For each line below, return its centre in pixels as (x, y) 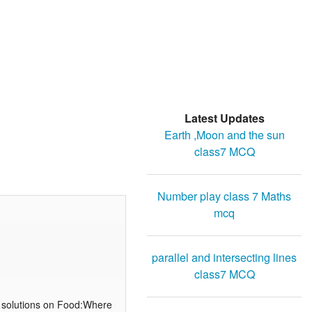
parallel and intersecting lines (224, 258)
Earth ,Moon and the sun (224, 135)
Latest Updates (224, 118)
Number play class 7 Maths (224, 196)
